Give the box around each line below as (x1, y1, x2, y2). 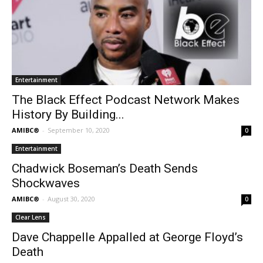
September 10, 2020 (48, 126, 110, 135)
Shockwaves (12, 176, 80, 191)
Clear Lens (15, 213, 46, 222)
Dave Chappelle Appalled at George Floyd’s (12, 230, 243, 245)
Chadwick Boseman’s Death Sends (12, 161, 198, 176)
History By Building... (12, 107, 124, 122)
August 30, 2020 (48, 194, 95, 204)
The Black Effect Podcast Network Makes (12, 93, 240, 107)
